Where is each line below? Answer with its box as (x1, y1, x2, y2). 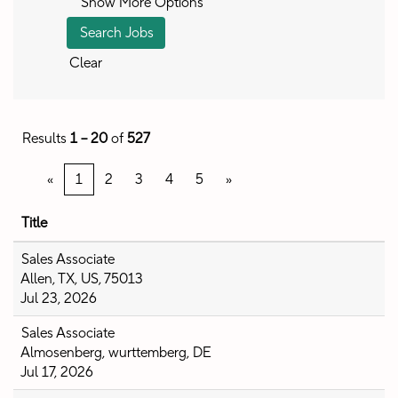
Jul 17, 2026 (20, 363, 93, 381)
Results (22, 130, 70, 147)
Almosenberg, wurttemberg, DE (20, 344, 211, 362)
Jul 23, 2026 (20, 290, 97, 307)
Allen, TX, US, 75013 (20, 270, 143, 288)
